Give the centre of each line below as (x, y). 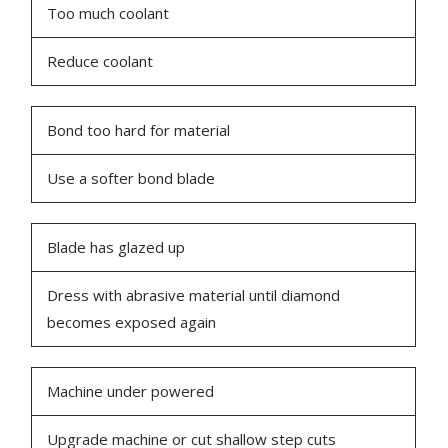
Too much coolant (108, 13)
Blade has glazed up (116, 247)
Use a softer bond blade (131, 178)
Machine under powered (131, 391)
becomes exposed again (132, 322)
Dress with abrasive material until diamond (194, 295)
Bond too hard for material (139, 130)
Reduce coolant (100, 61)
